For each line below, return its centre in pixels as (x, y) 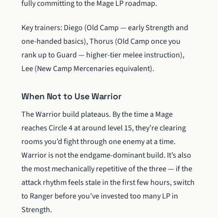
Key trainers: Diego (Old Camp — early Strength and (105, 28)
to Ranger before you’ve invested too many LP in (100, 196)
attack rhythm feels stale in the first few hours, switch (108, 183)
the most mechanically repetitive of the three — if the (107, 169)
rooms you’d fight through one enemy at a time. (99, 142)
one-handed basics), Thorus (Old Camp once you (101, 42)
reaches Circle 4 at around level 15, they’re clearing (104, 128)
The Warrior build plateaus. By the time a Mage (97, 115)
